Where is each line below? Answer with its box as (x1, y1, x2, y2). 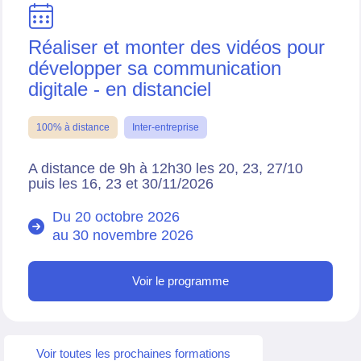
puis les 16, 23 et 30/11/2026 (28, 175, 214, 192)
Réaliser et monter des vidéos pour (28, 35, 325, 58)
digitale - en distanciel (28, 77, 211, 100)
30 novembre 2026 (73, 226, 193, 243)
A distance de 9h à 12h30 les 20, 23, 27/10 (28, 160, 303, 176)
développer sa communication (28, 56, 281, 79)
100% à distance (36, 121, 110, 133)
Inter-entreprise (132, 121, 199, 133)
